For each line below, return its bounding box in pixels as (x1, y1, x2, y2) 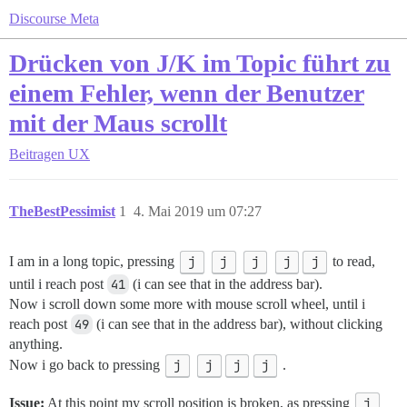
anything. (9, 336, 63, 352)
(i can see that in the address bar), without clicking (93, 316, 382, 333)
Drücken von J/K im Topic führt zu (9, 49, 391, 77)
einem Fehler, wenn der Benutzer (9, 79, 364, 107)
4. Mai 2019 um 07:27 (134, 203, 262, 219)
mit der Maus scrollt (9, 109, 227, 137)
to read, (329, 253, 376, 270)
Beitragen (9, 146, 65, 162)
